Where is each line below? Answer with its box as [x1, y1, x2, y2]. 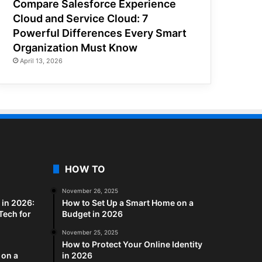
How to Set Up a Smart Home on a [62, 198, 194, 208]
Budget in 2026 [62, 209, 123, 219]
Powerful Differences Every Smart [13, 27, 187, 40]
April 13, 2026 [20, 57, 63, 65]
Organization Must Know [13, 42, 138, 54]
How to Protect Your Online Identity [62, 239, 202, 250]
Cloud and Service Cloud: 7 [13, 12, 149, 25]
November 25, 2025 [62, 229, 118, 236]
